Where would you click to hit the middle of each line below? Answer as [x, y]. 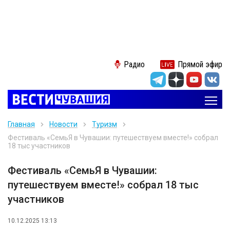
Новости [63, 124]
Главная [21, 124]
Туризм [104, 124]
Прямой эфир [200, 64]
